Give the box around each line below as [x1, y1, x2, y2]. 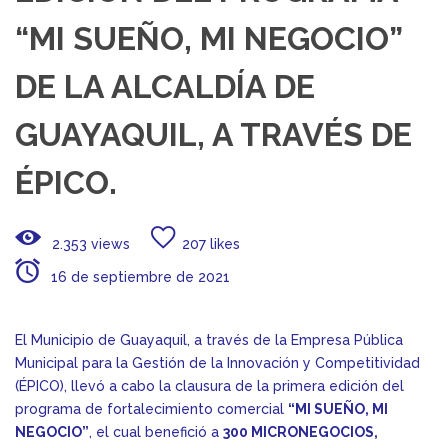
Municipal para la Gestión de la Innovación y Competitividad [15, 355, 420, 372]
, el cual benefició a [89, 424, 223, 441]
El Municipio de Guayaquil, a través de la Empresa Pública [15, 332, 403, 349]
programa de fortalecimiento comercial [15, 401, 288, 418]
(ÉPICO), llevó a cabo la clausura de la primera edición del [15, 378, 404, 395]
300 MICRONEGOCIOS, [223, 424, 378, 441]
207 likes [182, 236, 240, 253]
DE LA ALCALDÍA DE [15, 68, 315, 106]
